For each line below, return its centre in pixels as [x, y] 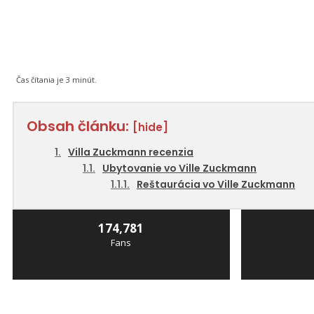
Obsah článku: [80, 127]
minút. [83, 80]
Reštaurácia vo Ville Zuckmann [216, 185]
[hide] [150, 128]
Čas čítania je [41, 80]
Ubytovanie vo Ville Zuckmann [179, 169]
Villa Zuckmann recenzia [131, 152]
